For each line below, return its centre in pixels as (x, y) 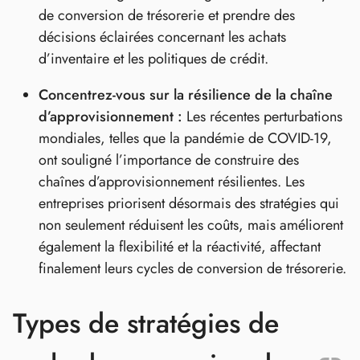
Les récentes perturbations (262, 117)
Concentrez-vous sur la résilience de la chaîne (186, 95)
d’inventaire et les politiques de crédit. (153, 59)
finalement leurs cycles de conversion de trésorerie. (192, 269)
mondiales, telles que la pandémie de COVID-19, (185, 139)
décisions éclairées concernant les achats (162, 37)
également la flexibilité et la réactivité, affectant (180, 247)
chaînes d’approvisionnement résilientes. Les (172, 182)
